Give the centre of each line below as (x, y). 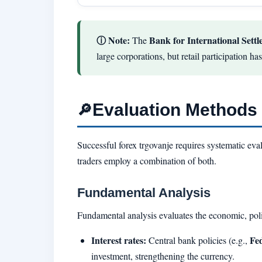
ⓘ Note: (113, 40)
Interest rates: (119, 240)
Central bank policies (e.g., (198, 240)
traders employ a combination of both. (147, 161)
